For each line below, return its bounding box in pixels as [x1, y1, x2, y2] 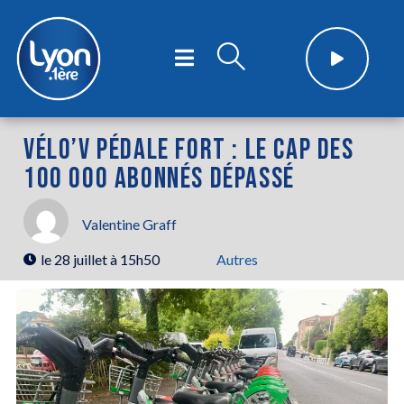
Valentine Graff [82, 216, 177, 234]
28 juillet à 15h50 [54, 250, 160, 268]
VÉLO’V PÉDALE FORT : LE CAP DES [23, 132, 354, 168]
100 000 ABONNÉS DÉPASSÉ [23, 161, 295, 197]
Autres [216, 250, 258, 268]
